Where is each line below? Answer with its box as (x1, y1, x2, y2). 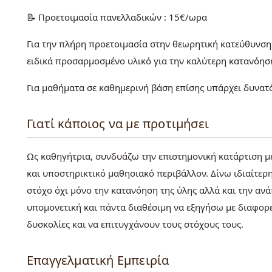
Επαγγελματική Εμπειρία (27, 252, 169, 269)
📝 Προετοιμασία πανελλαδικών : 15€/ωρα (27, 11, 207, 24)
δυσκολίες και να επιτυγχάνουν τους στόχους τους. (27, 218, 243, 231)
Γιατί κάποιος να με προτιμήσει (27, 115, 209, 132)
